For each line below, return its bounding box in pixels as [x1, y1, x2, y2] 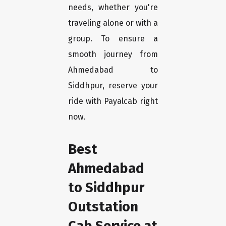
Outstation [68, 198, 138, 215]
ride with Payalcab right [68, 96, 158, 106]
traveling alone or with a [68, 18, 158, 28]
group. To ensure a [68, 34, 158, 44]
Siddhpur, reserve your [68, 81, 158, 91]
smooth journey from [68, 49, 158, 60]
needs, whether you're [68, 3, 158, 13]
